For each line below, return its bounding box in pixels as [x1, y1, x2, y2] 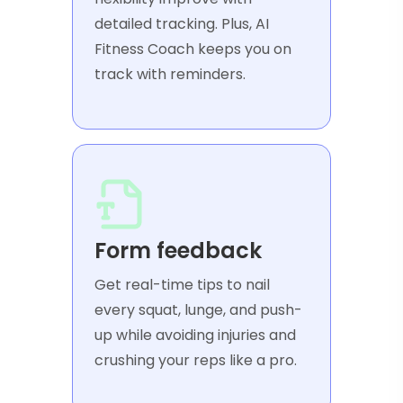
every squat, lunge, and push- [94, 300, 302, 321]
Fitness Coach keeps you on [94, 39, 291, 60]
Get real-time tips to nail [94, 274, 270, 296]
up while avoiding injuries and [94, 325, 296, 346]
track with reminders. [94, 64, 246, 85]
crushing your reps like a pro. [94, 350, 297, 372]
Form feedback [94, 236, 262, 266]
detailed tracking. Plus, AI [94, 13, 269, 35]
